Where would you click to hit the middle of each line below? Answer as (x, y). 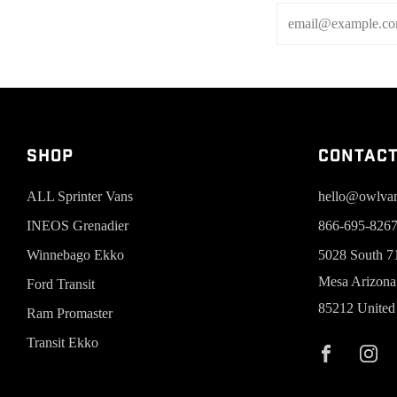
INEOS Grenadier (78, 225)
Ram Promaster (70, 313)
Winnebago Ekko (75, 254)
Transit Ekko (62, 342)
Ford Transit (61, 284)
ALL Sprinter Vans (80, 196)
